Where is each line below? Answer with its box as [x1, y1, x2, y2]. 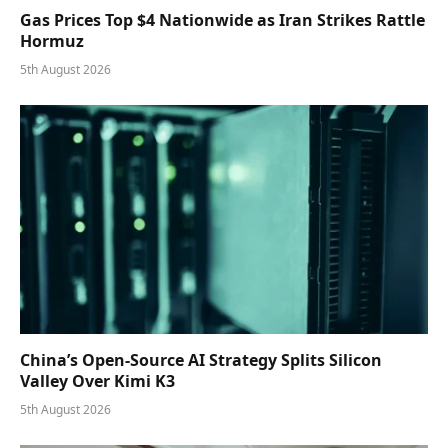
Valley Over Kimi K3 [20, 370, 175, 393]
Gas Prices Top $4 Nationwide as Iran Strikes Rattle [20, 8, 425, 31]
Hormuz [20, 29, 84, 52]
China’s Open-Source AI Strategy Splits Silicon [20, 349, 382, 372]
